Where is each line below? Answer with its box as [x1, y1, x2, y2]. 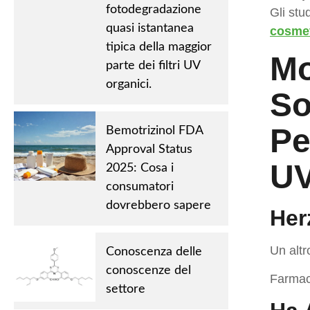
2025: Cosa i [105, 162, 174, 174]
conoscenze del [105, 264, 191, 277]
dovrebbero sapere [105, 199, 211, 212]
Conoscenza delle [105, 246, 202, 258]
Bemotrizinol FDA [105, 125, 203, 137]
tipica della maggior [105, 41, 212, 53]
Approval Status [105, 143, 192, 156]
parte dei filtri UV [105, 60, 200, 72]
